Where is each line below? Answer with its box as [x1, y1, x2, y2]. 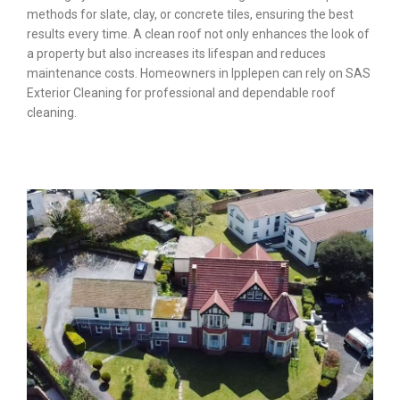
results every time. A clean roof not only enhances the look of [27, 27, 370, 42]
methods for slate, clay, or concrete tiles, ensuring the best [27, 7, 354, 22]
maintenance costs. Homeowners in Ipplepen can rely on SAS [27, 66, 371, 81]
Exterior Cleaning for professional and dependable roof [27, 86, 336, 101]
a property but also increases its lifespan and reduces [27, 46, 326, 62]
